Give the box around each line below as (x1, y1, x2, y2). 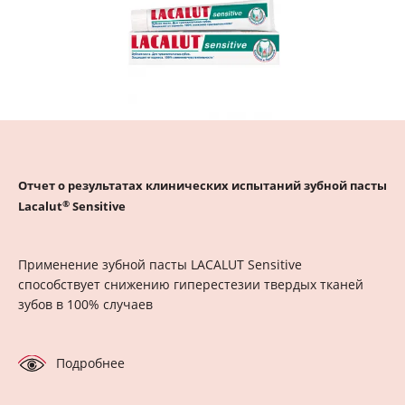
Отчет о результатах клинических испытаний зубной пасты (18, 177, 387, 194)
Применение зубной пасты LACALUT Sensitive (18, 256, 302, 274)
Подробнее (56, 354, 125, 372)
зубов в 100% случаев (18, 296, 153, 314)
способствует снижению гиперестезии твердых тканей (18, 276, 363, 294)
